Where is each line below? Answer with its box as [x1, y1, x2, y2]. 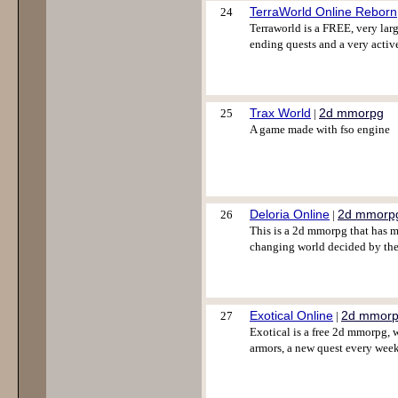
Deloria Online [250, 207, 330, 221]
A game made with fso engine [250, 123, 390, 136]
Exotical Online [250, 308, 333, 322]
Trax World [250, 106, 311, 120]
